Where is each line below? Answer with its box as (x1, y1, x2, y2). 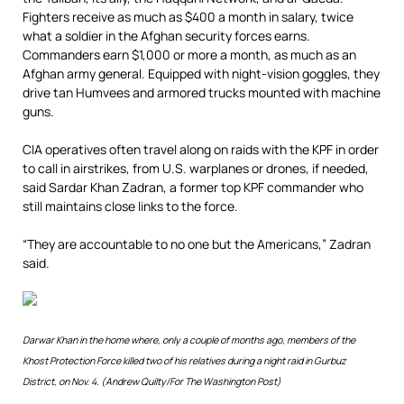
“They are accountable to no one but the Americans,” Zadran (23, 235, 371, 252)
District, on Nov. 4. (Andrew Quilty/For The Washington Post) (23, 375, 281, 388)
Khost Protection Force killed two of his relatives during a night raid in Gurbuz (23, 354, 346, 367)
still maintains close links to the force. (23, 197, 238, 215)
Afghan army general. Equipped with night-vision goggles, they (23, 65, 380, 82)
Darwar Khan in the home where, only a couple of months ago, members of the (23, 334, 355, 346)
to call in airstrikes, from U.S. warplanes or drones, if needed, (23, 160, 369, 177)
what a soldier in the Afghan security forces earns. (23, 27, 310, 44)
